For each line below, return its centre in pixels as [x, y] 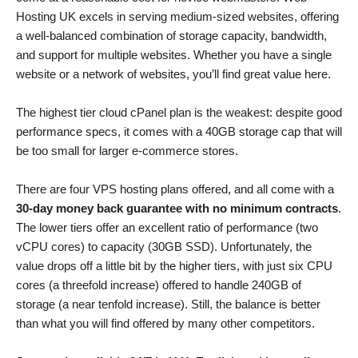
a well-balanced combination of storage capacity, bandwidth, [171, 35]
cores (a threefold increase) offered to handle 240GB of [159, 284]
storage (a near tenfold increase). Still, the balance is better [168, 304]
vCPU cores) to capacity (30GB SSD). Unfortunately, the [164, 246]
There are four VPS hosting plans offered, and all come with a [175, 189]
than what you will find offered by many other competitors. [165, 323]
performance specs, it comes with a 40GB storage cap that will [179, 131]
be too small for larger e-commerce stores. [127, 150]
